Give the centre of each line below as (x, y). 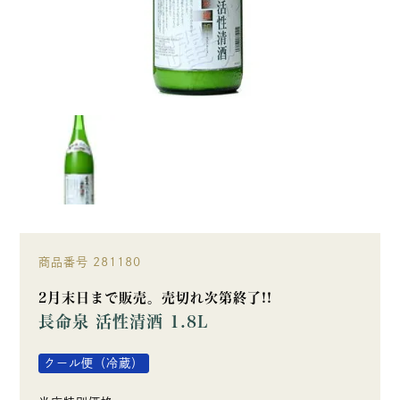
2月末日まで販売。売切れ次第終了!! (155, 298)
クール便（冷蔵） (93, 363)
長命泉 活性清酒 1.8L (123, 322)
